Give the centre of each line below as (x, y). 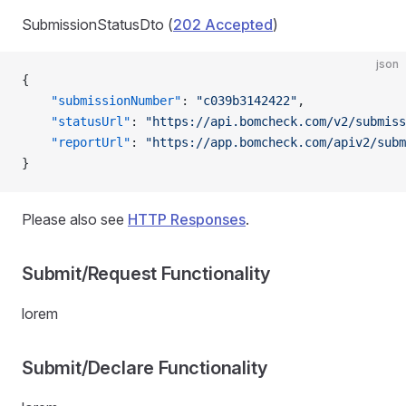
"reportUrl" (76, 142)
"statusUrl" (76, 121)
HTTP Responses (187, 219)
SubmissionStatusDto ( (97, 24)
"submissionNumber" (101, 100)
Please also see (75, 219)
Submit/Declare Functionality (145, 367)
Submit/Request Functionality (146, 273)
